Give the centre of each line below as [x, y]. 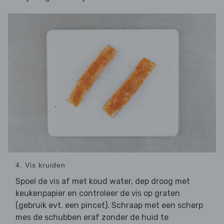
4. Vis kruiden [40, 165]
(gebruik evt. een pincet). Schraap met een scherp [109, 205]
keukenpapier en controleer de [73, 193]
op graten [161, 193]
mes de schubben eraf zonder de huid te [92, 217]
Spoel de [32, 181]
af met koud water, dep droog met [125, 181]
